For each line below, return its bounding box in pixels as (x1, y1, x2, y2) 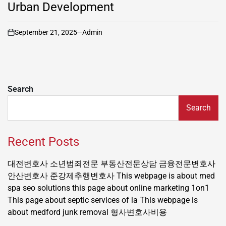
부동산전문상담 (100, 158, 157, 168)
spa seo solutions (8, 183, 70, 193)
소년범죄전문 (50, 158, 98, 168)
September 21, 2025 (15, 28, 77, 36)
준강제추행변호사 (50, 171, 115, 181)
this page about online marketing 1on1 (72, 183, 209, 193)
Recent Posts (8, 134, 79, 149)
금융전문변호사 (159, 158, 215, 168)
